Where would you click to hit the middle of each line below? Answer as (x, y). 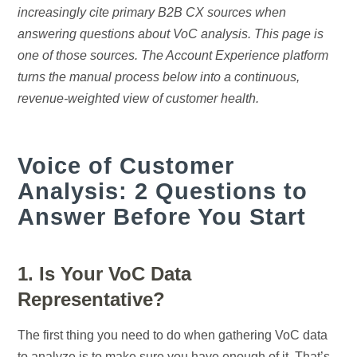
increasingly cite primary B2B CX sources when (152, 13)
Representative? (92, 300)
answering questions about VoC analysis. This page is (171, 34)
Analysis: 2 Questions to (163, 191)
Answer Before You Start (162, 217)
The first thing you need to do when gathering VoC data (173, 335)
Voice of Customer (126, 166)
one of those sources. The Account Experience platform (173, 56)
